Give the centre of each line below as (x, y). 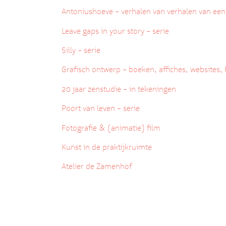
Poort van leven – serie (102, 108)
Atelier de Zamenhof (97, 166)
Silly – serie (82, 50)
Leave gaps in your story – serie (116, 31)
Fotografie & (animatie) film (111, 128)
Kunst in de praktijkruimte (109, 147)
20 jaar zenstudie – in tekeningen (119, 89)
